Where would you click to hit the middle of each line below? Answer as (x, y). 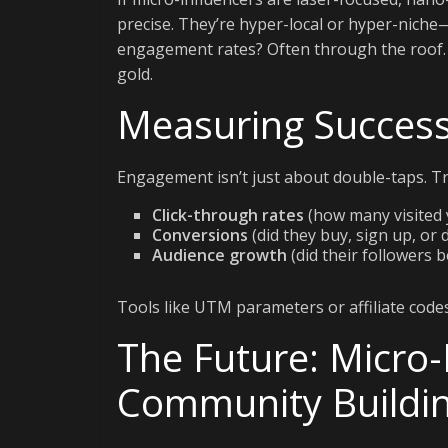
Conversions (200, 235)
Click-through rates (228, 215)
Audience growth (219, 255)
